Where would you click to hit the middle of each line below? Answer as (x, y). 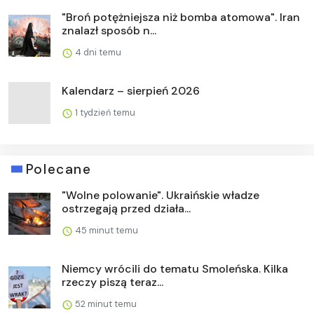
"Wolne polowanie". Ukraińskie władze (161, 195)
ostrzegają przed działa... (126, 208)
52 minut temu (105, 303)
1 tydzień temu (104, 112)
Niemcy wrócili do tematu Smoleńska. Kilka (175, 268)
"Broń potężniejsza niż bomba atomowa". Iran (181, 17)
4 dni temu (97, 52)
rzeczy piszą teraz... (112, 282)
